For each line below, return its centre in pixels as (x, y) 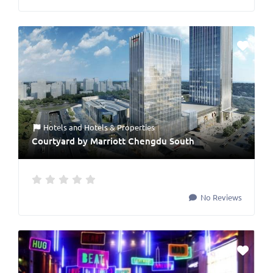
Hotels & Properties (120, 127)
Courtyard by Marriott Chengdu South (113, 140)
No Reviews (220, 197)
